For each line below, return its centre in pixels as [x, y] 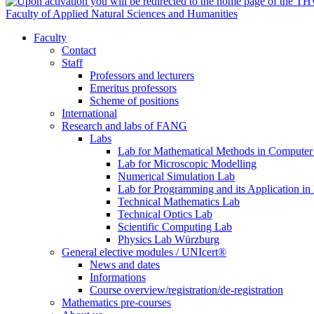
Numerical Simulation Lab [176, 176]
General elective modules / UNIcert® [144, 252]
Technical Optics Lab [165, 214]
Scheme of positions [134, 101]
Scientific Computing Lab [175, 227]
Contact [79, 50]
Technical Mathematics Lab [179, 202]
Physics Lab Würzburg [169, 239]
